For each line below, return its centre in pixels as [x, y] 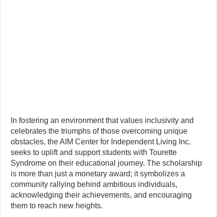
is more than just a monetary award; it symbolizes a [98, 174]
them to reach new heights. [57, 206]
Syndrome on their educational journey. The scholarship [107, 163]
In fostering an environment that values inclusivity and [102, 120]
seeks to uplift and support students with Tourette [94, 152]
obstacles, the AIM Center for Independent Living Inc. [101, 142]
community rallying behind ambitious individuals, [94, 184]
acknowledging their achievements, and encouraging [101, 195]
